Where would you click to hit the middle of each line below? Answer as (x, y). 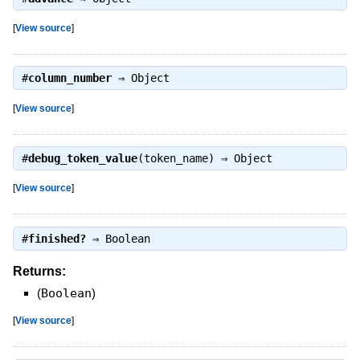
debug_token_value (82, 158)
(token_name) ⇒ (185, 158)
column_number (70, 78)
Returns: (39, 272)
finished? (57, 238)
